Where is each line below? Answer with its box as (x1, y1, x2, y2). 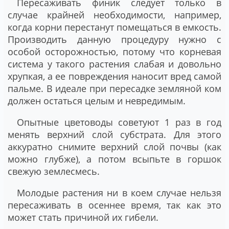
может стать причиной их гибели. (8, 211, 158, 223)
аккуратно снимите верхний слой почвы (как (8, 140, 221, 153)
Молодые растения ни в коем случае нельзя (17, 186, 221, 199)
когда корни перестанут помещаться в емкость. (8, 20, 221, 33)
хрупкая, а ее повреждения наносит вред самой (8, 70, 221, 82)
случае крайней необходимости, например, (8, 8, 221, 21)
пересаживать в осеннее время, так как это (8, 198, 221, 211)
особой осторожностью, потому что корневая (8, 45, 221, 58)
